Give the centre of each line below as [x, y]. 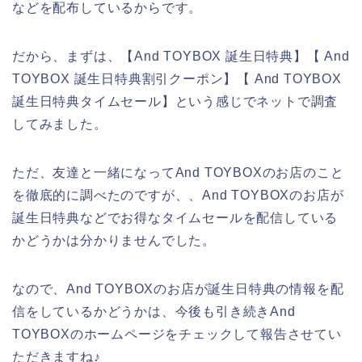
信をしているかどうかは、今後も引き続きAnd [154, 311]
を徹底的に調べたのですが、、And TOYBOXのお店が [178, 195]
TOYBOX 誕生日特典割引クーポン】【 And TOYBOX [177, 78]
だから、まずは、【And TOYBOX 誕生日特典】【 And [181, 56]
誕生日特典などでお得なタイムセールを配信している [175, 217]
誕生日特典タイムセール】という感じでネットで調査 [175, 101]
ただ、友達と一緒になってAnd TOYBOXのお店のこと [178, 172]
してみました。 [60, 124]
